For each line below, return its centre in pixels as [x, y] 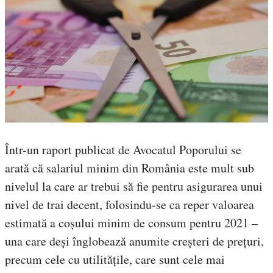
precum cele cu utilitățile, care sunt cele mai [115, 259]
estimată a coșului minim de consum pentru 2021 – [131, 222]
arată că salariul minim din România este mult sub [129, 168]
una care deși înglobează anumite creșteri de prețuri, [134, 241]
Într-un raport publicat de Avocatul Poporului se [123, 149]
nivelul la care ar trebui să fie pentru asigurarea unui [134, 186]
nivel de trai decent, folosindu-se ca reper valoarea [129, 204]
